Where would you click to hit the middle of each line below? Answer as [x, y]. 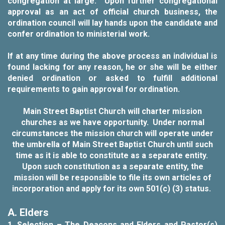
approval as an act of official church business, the [113, 12]
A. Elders [28, 212]
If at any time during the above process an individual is [113, 56]
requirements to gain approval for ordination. [94, 89]
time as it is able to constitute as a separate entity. [113, 155]
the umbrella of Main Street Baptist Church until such [113, 144]
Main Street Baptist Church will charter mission [113, 111]
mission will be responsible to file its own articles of [113, 178]
